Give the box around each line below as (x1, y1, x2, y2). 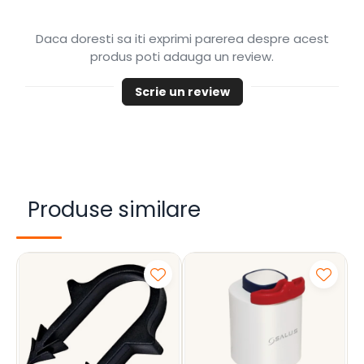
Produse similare (28, 195, 201, 224)
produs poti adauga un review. (90, 48, 274, 65)
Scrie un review (134, 84, 230, 100)
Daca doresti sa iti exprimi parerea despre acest (35, 30, 329, 47)
